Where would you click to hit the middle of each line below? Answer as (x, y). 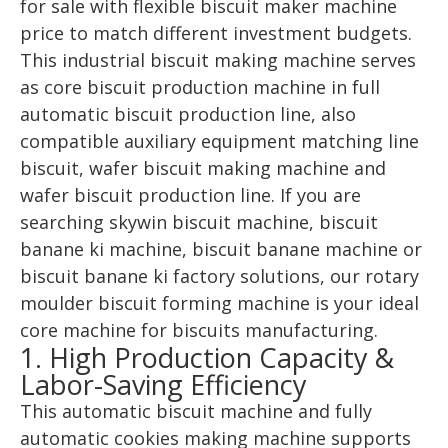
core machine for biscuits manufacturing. (199, 330)
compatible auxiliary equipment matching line (219, 141)
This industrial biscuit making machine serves (218, 60)
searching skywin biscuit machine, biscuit (199, 222)
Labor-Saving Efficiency (163, 384)
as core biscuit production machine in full (200, 87)
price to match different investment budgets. (216, 33)
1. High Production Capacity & (207, 357)
